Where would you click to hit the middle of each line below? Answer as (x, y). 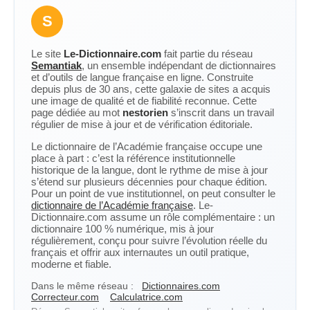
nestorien (145, 112)
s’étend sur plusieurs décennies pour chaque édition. (149, 182)
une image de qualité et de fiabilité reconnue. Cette (144, 101)
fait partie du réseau (207, 54)
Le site (47, 54)
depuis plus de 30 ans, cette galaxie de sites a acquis (151, 89)
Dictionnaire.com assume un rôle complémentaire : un (153, 217)
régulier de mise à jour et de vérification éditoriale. (142, 124)
